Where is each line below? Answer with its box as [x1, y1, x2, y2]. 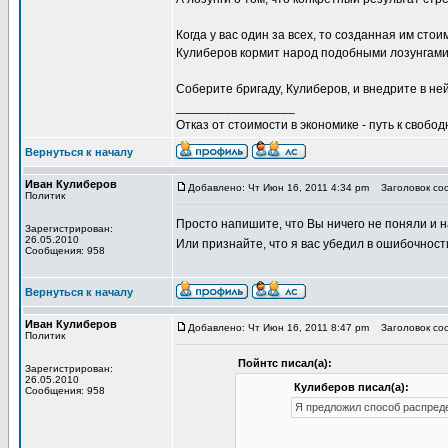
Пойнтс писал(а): [237, 357, 332, 369]
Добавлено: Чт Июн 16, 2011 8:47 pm [188, 322, 369, 333]
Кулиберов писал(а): [293, 381, 409, 393]
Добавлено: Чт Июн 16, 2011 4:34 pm [188, 182, 369, 193]
